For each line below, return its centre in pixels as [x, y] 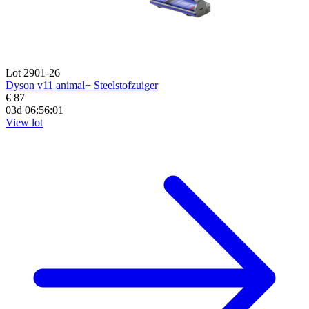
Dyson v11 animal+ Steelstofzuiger [82, 85]
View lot [24, 122]
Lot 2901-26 [33, 72]
